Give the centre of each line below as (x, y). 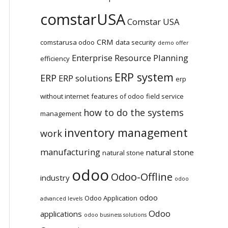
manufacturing (70, 152)
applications (61, 214)
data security (136, 42)
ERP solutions (86, 78)
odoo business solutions (116, 215)
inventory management (126, 133)
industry (55, 178)
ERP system (144, 77)
